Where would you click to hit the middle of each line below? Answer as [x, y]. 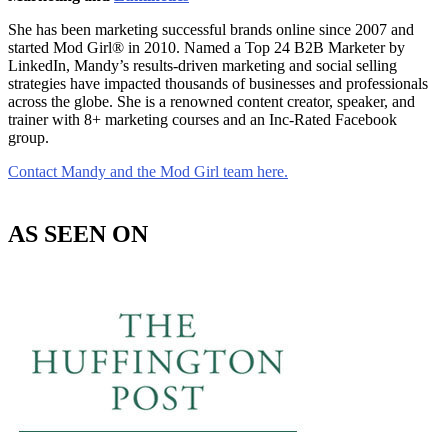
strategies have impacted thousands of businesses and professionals [218, 83]
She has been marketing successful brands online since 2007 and [211, 29]
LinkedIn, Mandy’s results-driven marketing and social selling [202, 65]
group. [28, 137]
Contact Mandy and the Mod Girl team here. [148, 171]
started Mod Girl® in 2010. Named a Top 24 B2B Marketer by [206, 47]
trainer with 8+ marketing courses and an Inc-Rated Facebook [202, 119]
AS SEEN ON [78, 233]
